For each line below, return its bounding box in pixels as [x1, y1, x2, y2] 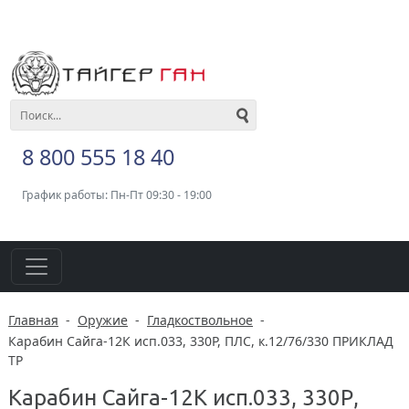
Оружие [78, 311, 128, 329]
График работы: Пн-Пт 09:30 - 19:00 [22, 187, 212, 204]
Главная [8, 311, 58, 329]
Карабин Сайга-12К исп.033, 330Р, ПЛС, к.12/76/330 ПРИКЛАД [8, 332, 393, 350]
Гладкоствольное [147, 311, 253, 329]
